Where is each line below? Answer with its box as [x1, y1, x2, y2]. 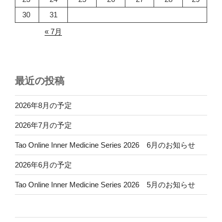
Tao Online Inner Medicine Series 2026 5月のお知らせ [15, 180, 195, 189]
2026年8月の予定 [15, 101, 72, 110]
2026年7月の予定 [15, 120, 72, 129]
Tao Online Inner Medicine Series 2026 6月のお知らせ [15, 140, 195, 149]
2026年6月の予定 [15, 160, 72, 169]
